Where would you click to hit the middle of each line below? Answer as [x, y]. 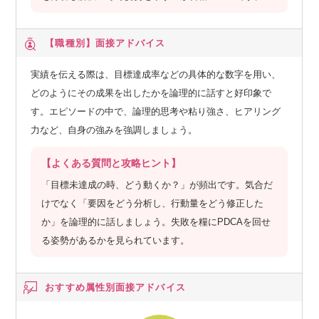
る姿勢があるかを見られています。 [116, 240]
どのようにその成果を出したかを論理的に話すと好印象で [151, 93]
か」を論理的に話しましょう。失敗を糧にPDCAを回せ [156, 221]
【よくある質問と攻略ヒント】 [111, 163]
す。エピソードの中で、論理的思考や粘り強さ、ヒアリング [156, 111]
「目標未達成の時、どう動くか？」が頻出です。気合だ [157, 184]
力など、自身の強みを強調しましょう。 [114, 130]
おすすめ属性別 [80, 287]
